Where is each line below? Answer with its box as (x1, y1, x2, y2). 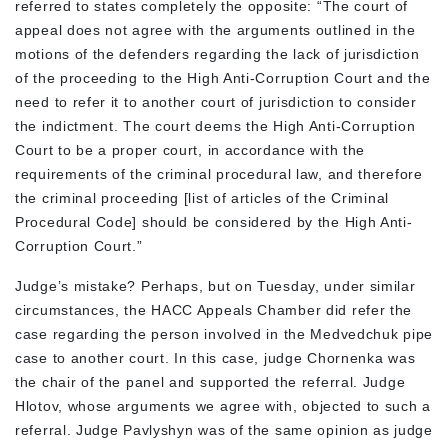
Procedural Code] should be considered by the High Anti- (15, 213, 413, 230)
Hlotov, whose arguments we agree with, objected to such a (15, 397, 431, 414)
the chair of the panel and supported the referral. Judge (15, 373, 406, 390)
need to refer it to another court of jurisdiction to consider (15, 93, 417, 110)
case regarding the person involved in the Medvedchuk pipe (15, 325, 433, 342)
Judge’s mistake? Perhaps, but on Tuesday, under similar (15, 277, 416, 294)
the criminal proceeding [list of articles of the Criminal (15, 189, 389, 206)
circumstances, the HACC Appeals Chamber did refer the (15, 301, 413, 318)
